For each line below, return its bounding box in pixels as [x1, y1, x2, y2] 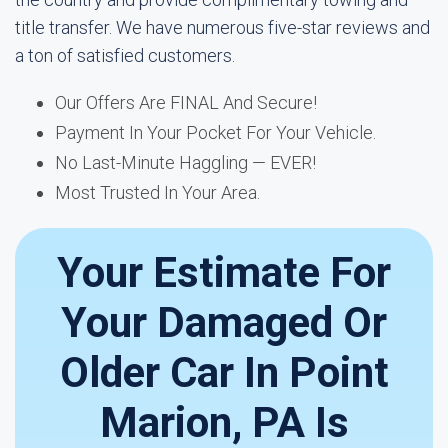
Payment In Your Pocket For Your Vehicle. [55, 122, 376, 143]
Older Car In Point [59, 348, 389, 397]
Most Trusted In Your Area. [55, 182, 260, 203]
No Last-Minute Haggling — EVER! [55, 152, 316, 173]
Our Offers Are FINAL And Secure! [55, 92, 317, 113]
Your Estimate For [57, 248, 391, 297]
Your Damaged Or [61, 298, 387, 347]
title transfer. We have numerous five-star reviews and [15, 17, 430, 38]
